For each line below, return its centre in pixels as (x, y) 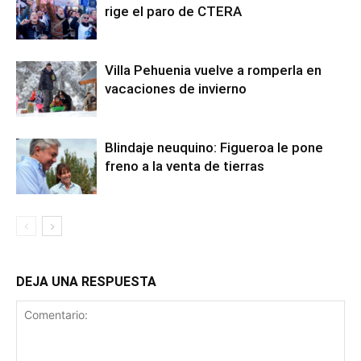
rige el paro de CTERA (173, 11)
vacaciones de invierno (177, 89)
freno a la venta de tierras (185, 166)
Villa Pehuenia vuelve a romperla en (213, 70)
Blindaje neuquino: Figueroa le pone (214, 147)
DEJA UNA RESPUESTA (86, 282)
